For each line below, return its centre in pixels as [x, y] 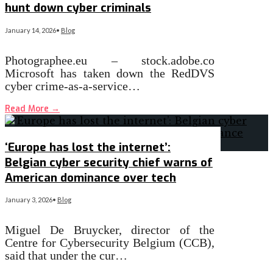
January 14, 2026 [30, 30]
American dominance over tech [90, 177]
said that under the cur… [66, 256]
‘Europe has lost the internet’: [88, 147]
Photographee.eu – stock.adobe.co [110, 60]
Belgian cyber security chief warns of [109, 162]
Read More [28, 108]
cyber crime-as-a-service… [73, 86]
